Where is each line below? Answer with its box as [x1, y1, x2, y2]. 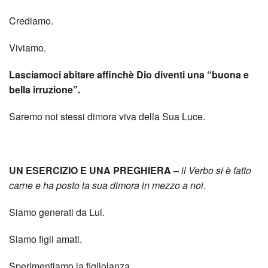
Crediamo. [9, 13, 53, 28]
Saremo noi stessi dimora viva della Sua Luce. [9, 109, 205, 123]
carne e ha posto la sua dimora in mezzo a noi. [9, 178, 206, 192]
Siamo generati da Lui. [9, 205, 105, 219]
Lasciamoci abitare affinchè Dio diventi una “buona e [9, 67, 249, 81]
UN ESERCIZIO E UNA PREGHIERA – [9, 163, 181, 177]
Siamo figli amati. [9, 232, 82, 246]
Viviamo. [9, 40, 46, 54]
